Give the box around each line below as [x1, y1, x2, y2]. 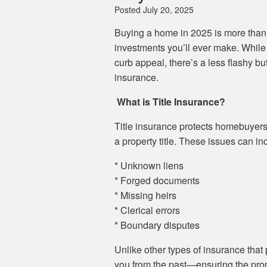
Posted [114, 4, 143, 15]
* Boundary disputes [114, 218, 200, 232]
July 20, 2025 [143, 4, 194, 15]
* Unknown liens [114, 159, 184, 172]
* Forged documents [114, 173, 200, 187]
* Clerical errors [114, 203, 180, 217]
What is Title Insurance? [114, 95, 225, 108]
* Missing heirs [114, 188, 176, 202]
